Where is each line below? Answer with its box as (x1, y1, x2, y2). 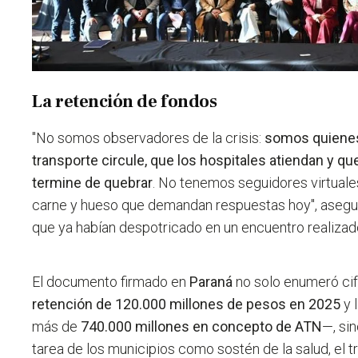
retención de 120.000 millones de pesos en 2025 (32, 296, 341, 313)
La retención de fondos (32, 90, 217, 113)
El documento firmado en (32, 273, 190, 291)
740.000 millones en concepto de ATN (81, 318, 323, 336)
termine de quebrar (32, 174, 153, 192)
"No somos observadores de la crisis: (32, 129, 262, 147)
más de (32, 318, 82, 336)
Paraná (189, 273, 233, 291)
